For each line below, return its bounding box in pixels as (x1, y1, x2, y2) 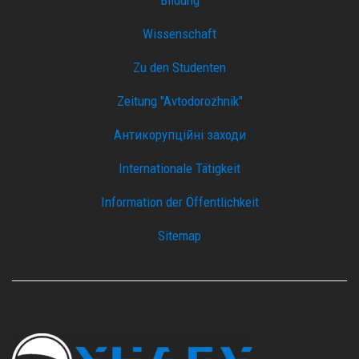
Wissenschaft (143, 25, 216, 42)
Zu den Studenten (133, 58, 226, 75)
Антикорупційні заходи (113, 126, 246, 143)
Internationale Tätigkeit (119, 159, 240, 176)
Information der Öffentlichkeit (100, 193, 259, 210)
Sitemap (158, 227, 201, 244)
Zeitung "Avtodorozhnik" (116, 92, 243, 109)
